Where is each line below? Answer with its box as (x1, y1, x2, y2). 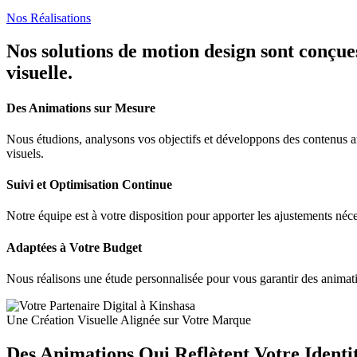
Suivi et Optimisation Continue (6, 178, 172, 192)
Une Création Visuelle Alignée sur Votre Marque (6, 313, 251, 327)
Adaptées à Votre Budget (6, 240, 142, 254)
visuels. (6, 146, 44, 160)
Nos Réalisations (6, 10, 91, 25)
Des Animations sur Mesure (6, 100, 155, 115)
